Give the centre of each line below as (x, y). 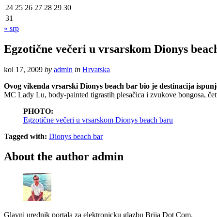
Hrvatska (96, 69)
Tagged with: (25, 136)
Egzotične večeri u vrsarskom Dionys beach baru (98, 120)
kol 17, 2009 (23, 69)
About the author (46, 157)
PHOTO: (38, 111)
